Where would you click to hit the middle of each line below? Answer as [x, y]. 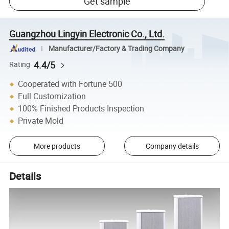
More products [57, 146]
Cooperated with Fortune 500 [70, 84]
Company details [172, 146]
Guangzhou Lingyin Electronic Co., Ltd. [87, 33]
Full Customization [52, 96]
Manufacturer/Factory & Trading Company [116, 48]
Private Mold [41, 121]
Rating [20, 65]
